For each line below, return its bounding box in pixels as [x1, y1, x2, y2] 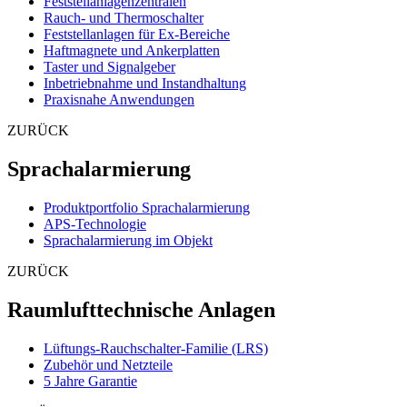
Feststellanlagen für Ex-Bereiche [44, 26, 230, 43]
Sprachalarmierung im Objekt [44, 232, 213, 248]
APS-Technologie [44, 215, 146, 232]
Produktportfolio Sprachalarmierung [44, 199, 250, 215]
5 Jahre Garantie [44, 372, 137, 389]
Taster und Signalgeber [44, 59, 175, 75]
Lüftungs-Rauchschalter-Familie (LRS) [44, 340, 268, 356]
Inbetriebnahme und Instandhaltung [44, 75, 246, 92]
